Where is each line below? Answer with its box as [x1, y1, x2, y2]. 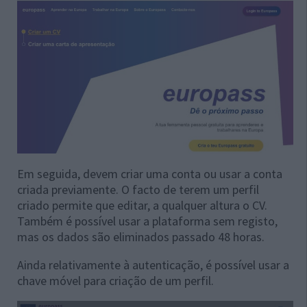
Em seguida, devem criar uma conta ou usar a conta [17, 165, 282, 182]
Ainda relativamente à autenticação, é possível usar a [17, 256, 289, 273]
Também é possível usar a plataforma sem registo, [17, 212, 278, 229]
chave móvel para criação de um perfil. [17, 272, 214, 288]
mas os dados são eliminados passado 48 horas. [17, 228, 265, 245]
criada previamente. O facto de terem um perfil [17, 181, 259, 197]
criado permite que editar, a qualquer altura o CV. [17, 197, 267, 213]
